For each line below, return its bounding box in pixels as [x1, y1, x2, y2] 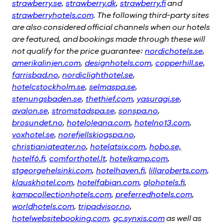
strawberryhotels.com [12, 10, 93, 21]
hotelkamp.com [110, 153, 167, 165]
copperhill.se [155, 58, 203, 69]
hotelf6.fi [12, 153, 45, 165]
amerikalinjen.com [12, 58, 80, 69]
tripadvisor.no [78, 201, 129, 213]
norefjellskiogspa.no [58, 129, 133, 141]
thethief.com [86, 94, 132, 105]
